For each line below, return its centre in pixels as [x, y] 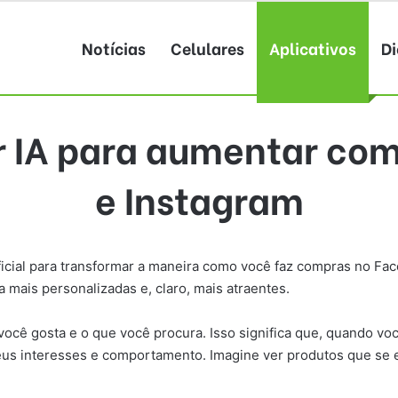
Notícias [114, 48]
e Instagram [199, 198]
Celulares [207, 48]
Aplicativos [313, 48]
